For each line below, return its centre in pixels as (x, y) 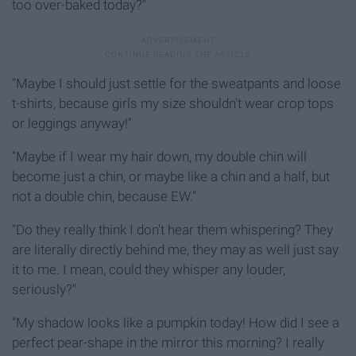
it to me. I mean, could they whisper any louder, (149, 270)
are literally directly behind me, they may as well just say (175, 250)
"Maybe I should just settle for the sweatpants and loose (176, 84)
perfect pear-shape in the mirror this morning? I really (168, 343)
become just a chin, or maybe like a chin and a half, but (171, 177)
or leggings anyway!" (72, 124)
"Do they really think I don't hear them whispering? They (172, 230)
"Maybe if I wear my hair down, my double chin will (159, 157)
